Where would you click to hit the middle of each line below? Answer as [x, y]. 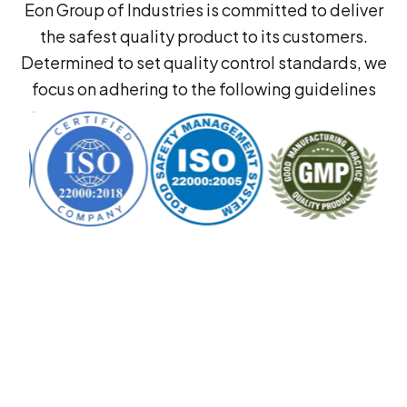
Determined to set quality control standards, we [203, 62]
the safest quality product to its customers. [203, 36]
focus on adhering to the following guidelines [203, 89]
